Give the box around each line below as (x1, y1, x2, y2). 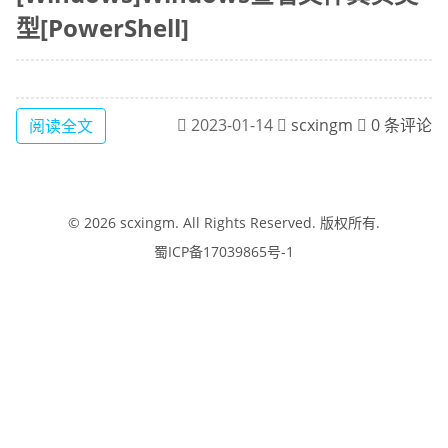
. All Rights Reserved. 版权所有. (175, 213, 380, 233)
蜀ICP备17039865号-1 (154, 242, 294, 262)
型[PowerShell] (16, 10, 189, 44)
